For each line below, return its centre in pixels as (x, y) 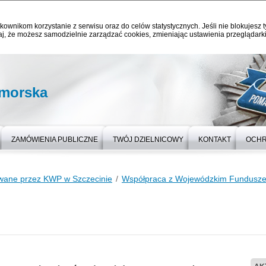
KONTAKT (215, 140)
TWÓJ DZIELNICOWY (148, 140)
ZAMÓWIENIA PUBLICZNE (55, 140)
